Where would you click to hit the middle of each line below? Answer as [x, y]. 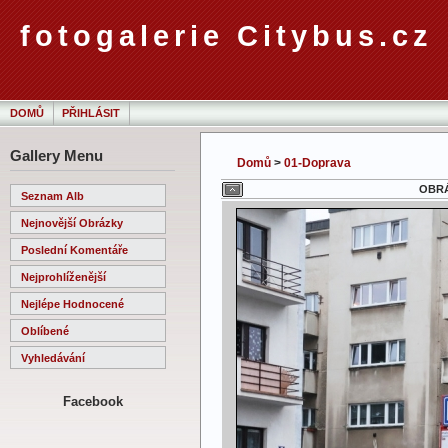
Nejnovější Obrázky [72, 222]
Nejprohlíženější [63, 276]
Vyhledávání [53, 357]
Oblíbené [45, 330]
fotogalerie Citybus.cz [226, 36]
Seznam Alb [52, 195]
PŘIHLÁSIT [91, 113]
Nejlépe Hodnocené [72, 303]
